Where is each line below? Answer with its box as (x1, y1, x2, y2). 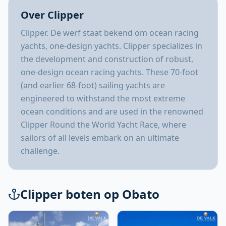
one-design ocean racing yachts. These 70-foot (21, 67, 198, 78)
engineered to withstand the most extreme (21, 93, 185, 104)
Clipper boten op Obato (20, 186, 159, 202)
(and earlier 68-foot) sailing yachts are (21, 80, 165, 91)
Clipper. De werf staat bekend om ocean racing (21, 27, 199, 38)
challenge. (21, 145, 60, 156)
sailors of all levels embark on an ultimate (21, 132, 179, 143)
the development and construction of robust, (21, 53, 193, 65)
